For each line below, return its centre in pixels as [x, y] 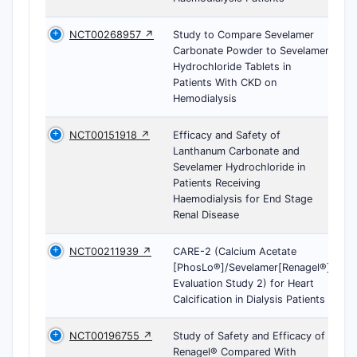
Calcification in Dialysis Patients [249, 299]
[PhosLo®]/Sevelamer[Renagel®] [252, 267]
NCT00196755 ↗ [111, 336]
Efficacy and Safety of [227, 135]
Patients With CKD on [225, 82]
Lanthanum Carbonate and [236, 151]
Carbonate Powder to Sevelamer [251, 51]
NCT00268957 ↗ [112, 35]
